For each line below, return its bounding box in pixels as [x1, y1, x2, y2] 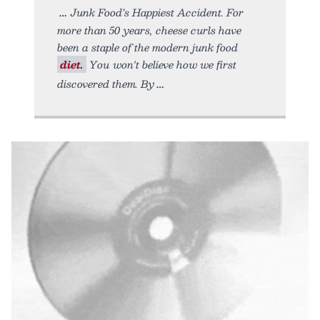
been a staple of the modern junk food [57, 38, 238, 56]
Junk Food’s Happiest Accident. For [71, 3, 244, 21]
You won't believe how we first [86, 55, 236, 73]
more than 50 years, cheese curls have [57, 21, 241, 39]
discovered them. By [57, 74, 154, 92]
